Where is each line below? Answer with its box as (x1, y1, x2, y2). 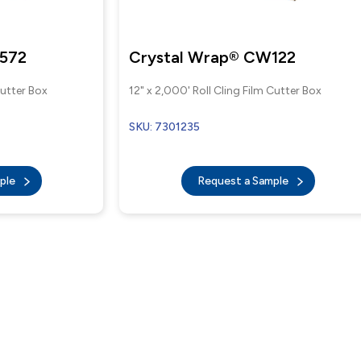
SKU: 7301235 (129, 120, 201, 134)
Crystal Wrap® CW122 (129, 48, 297, 67)
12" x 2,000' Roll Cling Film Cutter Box (129, 84, 322, 98)
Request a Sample (197, 174, 291, 188)
